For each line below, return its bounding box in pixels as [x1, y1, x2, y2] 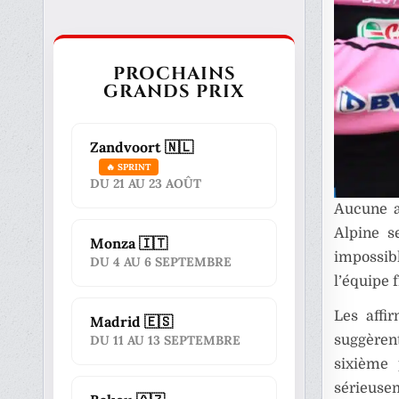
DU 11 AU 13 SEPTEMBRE [90, 332, 241, 348]
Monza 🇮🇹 [90, 234, 168, 252]
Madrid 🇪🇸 [90, 313, 174, 330]
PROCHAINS [112, 61, 236, 85]
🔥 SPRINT [106, 160, 152, 173]
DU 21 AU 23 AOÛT [90, 175, 202, 191]
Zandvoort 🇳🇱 [90, 138, 194, 156]
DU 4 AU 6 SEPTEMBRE [90, 254, 232, 270]
